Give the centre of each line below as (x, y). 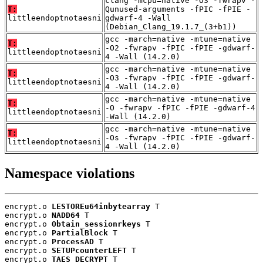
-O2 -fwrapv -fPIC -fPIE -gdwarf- (180, 48)
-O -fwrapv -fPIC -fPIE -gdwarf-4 (180, 108)
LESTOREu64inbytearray (101, 207)
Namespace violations (70, 173)
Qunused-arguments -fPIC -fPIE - (178, 9)
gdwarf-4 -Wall (138, 18)
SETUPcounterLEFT (89, 251)
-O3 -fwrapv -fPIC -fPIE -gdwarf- (180, 78)
